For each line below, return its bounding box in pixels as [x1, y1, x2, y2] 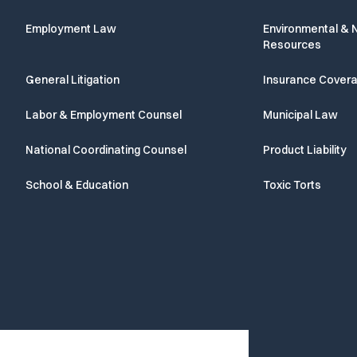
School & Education [25, 178, 128, 193]
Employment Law [25, 22, 116, 37]
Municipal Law [262, 108, 338, 123]
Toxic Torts [262, 178, 321, 193]
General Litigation [25, 73, 120, 88]
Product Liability [262, 143, 347, 158]
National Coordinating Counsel [25, 143, 186, 158]
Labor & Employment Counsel [25, 108, 182, 123]
